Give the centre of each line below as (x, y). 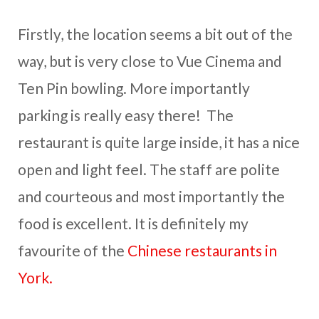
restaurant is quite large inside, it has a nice (159, 142)
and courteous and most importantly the (151, 197)
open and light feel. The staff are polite (149, 169)
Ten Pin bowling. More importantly (134, 88)
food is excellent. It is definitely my (133, 224)
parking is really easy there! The (126, 115)
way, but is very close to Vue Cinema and (150, 61)
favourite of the (73, 251)
